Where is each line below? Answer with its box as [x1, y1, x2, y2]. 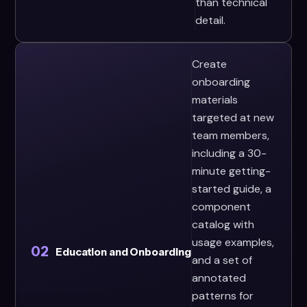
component [191, 199, 251, 214]
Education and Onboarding [56, 245, 191, 258]
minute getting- [191, 164, 271, 178]
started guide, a [191, 182, 271, 196]
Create [191, 57, 227, 71]
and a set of [191, 253, 252, 267]
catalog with [191, 217, 254, 232]
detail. [195, 13, 225, 27]
